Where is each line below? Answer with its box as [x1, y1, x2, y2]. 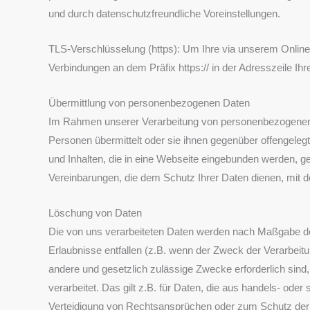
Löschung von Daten [48, 206, 142, 219]
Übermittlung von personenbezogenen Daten [48, 96, 250, 109]
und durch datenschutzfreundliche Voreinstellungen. [48, 7, 280, 19]
